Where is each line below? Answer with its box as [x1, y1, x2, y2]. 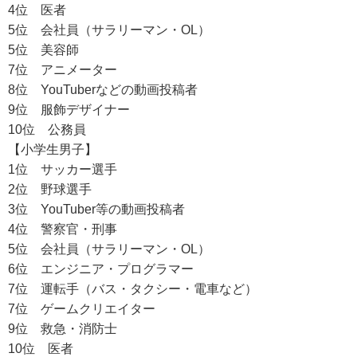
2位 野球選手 [8, 182, 92, 196]
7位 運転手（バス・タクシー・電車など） [8, 282, 257, 296]
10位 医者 [8, 342, 73, 355]
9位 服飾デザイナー [8, 103, 130, 116]
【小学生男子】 [8, 143, 97, 156]
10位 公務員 [8, 123, 86, 136]
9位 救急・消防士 [8, 322, 117, 335]
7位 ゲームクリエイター [8, 302, 155, 316]
